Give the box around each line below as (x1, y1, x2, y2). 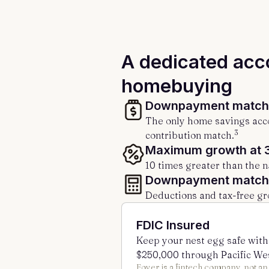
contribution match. (145, 129, 234, 141)
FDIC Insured (136, 218, 210, 232)
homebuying (121, 74, 232, 97)
